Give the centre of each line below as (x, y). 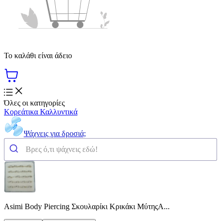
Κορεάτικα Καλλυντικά (41, 111)
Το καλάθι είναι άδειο (38, 55)
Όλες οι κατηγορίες (34, 103)
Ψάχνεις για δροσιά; (55, 133)
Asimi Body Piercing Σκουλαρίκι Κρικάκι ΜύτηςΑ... (87, 206)
